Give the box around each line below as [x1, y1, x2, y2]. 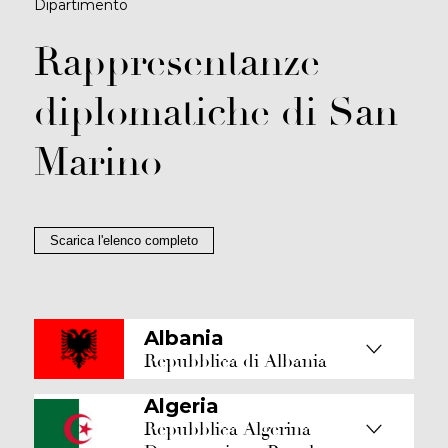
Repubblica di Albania [144, 349, 327, 373]
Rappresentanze [34, 37, 320, 87]
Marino [34, 137, 162, 187]
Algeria [144, 394, 219, 418]
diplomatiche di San [34, 87, 398, 137]
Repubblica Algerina [144, 418, 311, 441]
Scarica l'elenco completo [50, 233, 198, 248]
